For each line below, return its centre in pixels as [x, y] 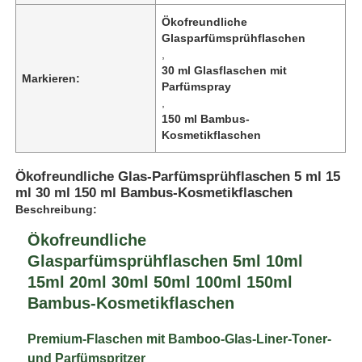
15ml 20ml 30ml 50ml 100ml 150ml [160, 282]
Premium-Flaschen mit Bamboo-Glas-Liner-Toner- [180, 339]
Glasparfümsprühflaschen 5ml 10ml [166, 261]
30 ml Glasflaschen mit [225, 70]
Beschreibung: [57, 209]
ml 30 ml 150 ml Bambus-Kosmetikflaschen [154, 192]
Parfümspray [197, 86]
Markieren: [51, 78]
